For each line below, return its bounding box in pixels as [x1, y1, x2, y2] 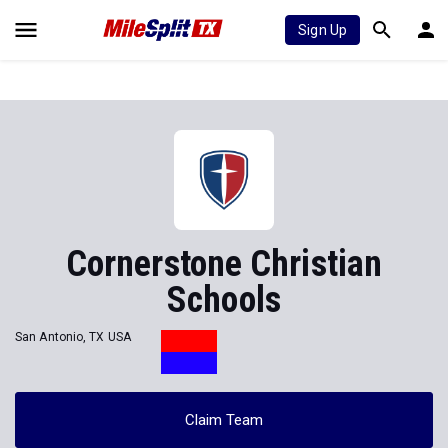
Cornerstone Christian [65, 243, 383, 285]
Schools [167, 279, 281, 321]
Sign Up [298, 22, 347, 38]
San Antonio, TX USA [15, 329, 131, 344]
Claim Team [184, 410, 264, 429]
